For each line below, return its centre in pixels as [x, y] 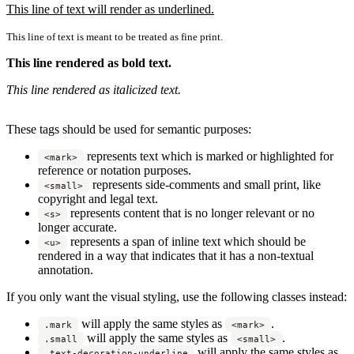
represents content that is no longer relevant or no [191, 213]
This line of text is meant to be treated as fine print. [115, 37]
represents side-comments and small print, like [205, 185]
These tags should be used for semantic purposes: [129, 130]
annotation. [66, 270]
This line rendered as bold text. [89, 63]
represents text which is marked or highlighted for [209, 156]
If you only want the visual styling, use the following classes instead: [177, 297]
